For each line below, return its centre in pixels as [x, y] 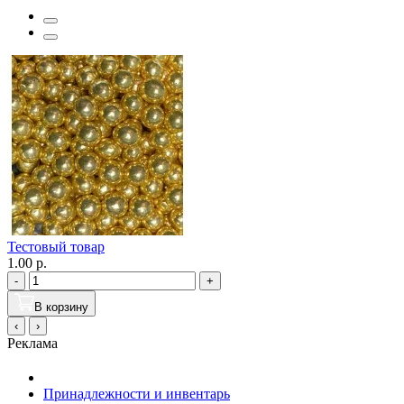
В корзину [61, 307]
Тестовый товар [56, 247]
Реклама [32, 343]
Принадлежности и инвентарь [137, 394]
